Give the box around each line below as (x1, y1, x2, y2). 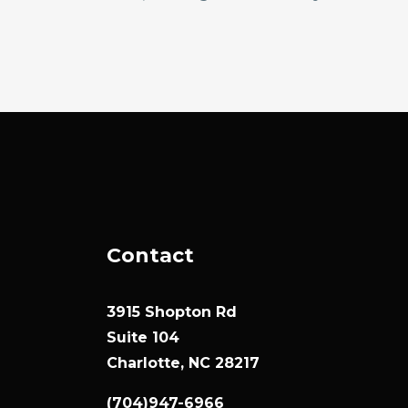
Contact (107, 243, 194, 268)
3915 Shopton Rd (107, 303, 237, 321)
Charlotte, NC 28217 (107, 354, 260, 372)
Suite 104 (107, 329, 179, 346)
